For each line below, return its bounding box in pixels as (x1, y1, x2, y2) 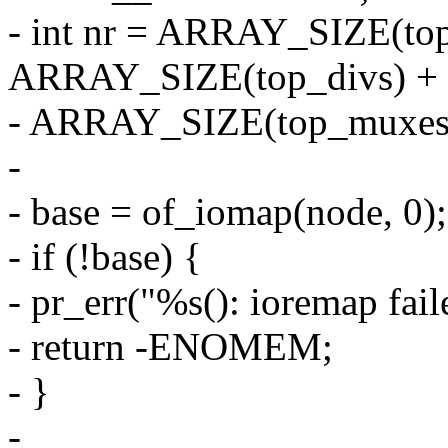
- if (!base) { (8, 235, 202, 279)
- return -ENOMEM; (8, 325, 333, 369)
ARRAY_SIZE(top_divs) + (8, 55, 438, 99)
